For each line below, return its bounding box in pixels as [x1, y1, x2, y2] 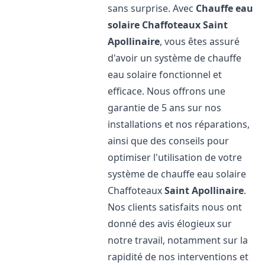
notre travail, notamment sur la [108, 234, 248, 247]
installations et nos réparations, [108, 118, 250, 131]
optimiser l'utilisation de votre [108, 151, 243, 164]
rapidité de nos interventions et [108, 250, 249, 263]
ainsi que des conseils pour [108, 134, 230, 147]
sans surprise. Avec [108, 2, 196, 15]
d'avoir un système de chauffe [108, 51, 242, 64]
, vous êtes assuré [160, 35, 240, 48]
